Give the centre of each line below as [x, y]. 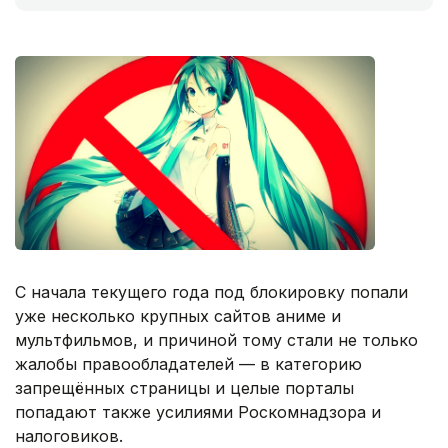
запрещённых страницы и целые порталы [184, 388]
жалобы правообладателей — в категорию [188, 364]
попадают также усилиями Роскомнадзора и [198, 412]
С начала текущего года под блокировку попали [211, 292]
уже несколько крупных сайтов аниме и [178, 316]
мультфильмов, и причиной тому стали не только [216, 340]
